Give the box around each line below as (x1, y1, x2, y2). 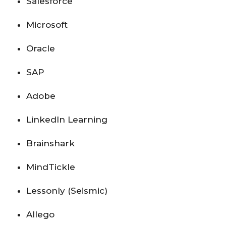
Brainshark (26, 138, 77, 148)
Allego (26, 209, 57, 219)
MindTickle (26, 161, 78, 172)
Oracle (26, 43, 58, 53)
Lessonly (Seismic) (26, 185, 110, 196)
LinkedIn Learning (26, 114, 110, 125)
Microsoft (26, 19, 70, 30)
